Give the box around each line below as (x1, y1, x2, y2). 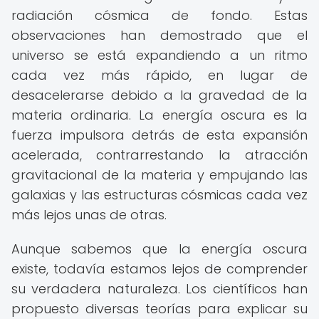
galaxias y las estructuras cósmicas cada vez (11, 186, 308, 204)
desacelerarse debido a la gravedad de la (11, 86, 308, 104)
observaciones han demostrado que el (11, 26, 308, 44)
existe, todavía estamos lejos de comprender (11, 260, 308, 278)
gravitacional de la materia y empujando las (11, 166, 308, 184)
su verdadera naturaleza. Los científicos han (11, 280, 308, 298)
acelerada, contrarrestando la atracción (11, 146, 308, 164)
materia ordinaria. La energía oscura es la (11, 106, 308, 124)
